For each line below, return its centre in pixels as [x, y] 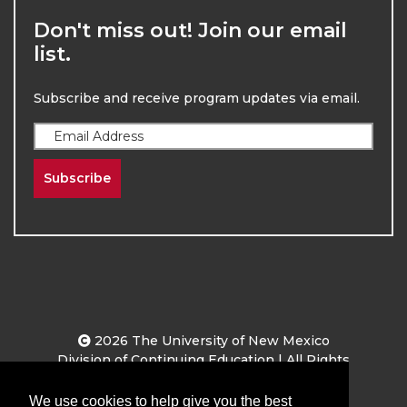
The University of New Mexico [228, 340]
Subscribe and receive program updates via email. [197, 98]
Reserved [203, 378]
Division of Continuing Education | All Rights [203, 359]
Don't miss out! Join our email [190, 30]
